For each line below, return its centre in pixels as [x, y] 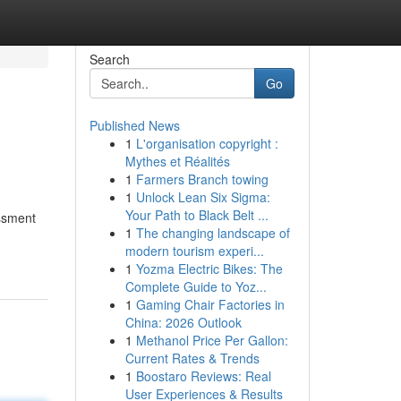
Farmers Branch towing [202, 179]
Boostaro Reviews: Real [203, 376]
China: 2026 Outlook [183, 322]
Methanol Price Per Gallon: [212, 340]
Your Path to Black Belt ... [196, 215]
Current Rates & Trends [192, 358]
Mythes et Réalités [177, 161]
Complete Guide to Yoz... [196, 286]
